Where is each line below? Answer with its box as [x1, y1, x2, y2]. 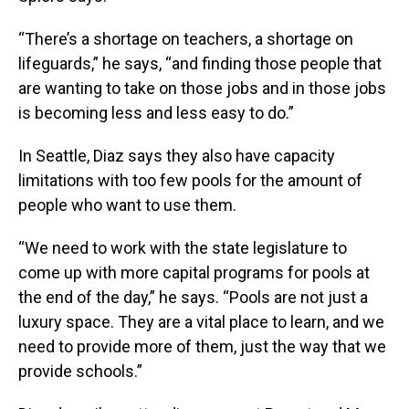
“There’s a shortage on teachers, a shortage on [18, 29, 353, 49]
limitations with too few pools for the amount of [18, 171, 362, 191]
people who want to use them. [18, 195, 236, 215]
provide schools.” [18, 362, 142, 382]
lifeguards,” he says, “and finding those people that [18, 54, 382, 74]
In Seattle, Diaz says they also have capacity [18, 146, 335, 166]
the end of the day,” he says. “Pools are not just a [18, 288, 368, 308]
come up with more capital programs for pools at [18, 263, 370, 283]
